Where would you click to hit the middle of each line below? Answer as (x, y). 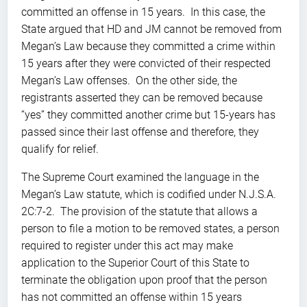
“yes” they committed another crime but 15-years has (148, 114)
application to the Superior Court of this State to (135, 262)
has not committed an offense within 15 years (132, 297)
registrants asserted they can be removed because (142, 97)
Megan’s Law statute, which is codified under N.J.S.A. (149, 194)
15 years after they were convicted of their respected (146, 63)
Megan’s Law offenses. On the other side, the (129, 80)
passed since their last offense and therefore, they (140, 132)
